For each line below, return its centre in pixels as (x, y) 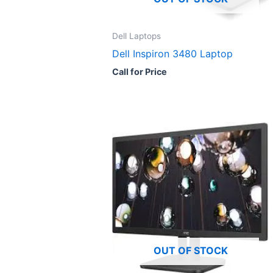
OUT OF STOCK (190, 251)
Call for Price (140, 71)
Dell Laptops (136, 36)
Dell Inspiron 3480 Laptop (172, 53)
